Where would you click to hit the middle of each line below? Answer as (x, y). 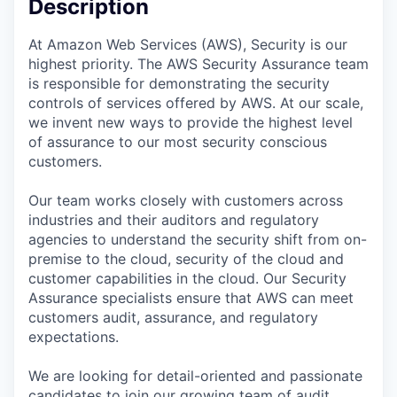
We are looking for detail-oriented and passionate (195, 375)
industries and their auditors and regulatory (174, 219)
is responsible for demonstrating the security (179, 83)
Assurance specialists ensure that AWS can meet (191, 297)
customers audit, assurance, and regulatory (173, 317)
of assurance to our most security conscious (178, 141)
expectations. (74, 336)
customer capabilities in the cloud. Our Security (187, 278)
